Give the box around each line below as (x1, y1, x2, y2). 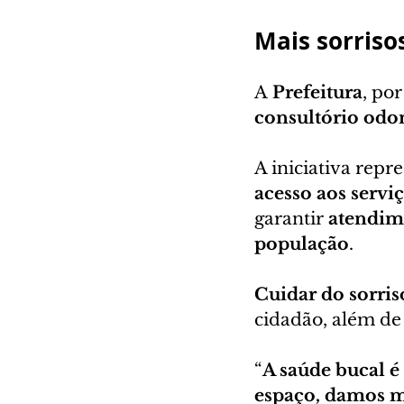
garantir (254, 208, 328, 230)
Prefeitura (272, 82, 363, 104)
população (254, 234, 349, 255)
